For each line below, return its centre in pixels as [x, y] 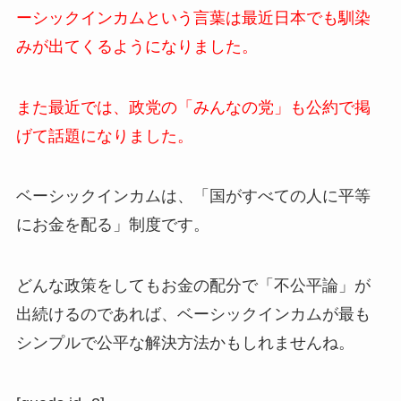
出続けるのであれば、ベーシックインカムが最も [193, 315]
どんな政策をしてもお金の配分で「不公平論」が [193, 286]
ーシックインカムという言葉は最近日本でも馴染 [193, 17]
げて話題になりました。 [104, 136]
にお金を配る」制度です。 [112, 225]
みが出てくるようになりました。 [137, 46]
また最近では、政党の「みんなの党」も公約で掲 [193, 107]
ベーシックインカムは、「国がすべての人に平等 [193, 196]
